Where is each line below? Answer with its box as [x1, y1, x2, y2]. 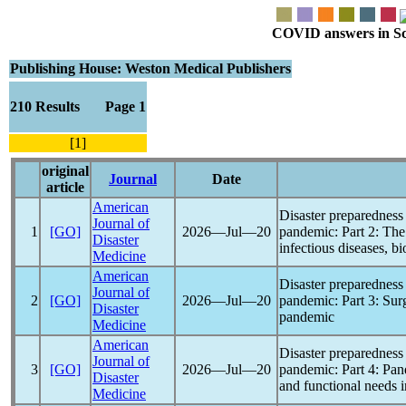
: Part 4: [334, 362, 382, 377]
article [46, 179, 84, 195]
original [42, 163, 89, 179]
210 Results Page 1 [10, 99, 146, 114]
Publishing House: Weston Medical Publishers [10, 61, 291, 76]
